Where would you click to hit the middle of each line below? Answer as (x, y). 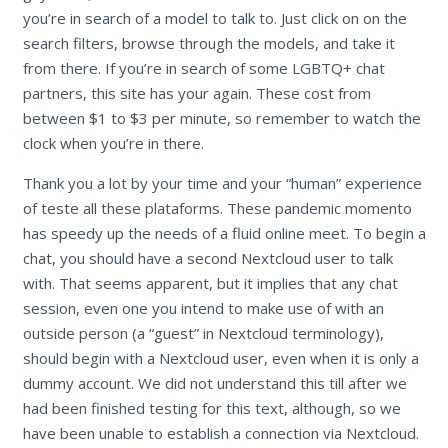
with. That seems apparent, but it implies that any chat (210, 282)
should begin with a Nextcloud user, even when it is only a (220, 357)
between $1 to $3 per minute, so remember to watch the (221, 117)
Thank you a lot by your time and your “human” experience (222, 182)
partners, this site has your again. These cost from (196, 92)
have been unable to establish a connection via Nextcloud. (220, 432)
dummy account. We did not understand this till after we (214, 382)
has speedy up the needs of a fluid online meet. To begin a (224, 232)
